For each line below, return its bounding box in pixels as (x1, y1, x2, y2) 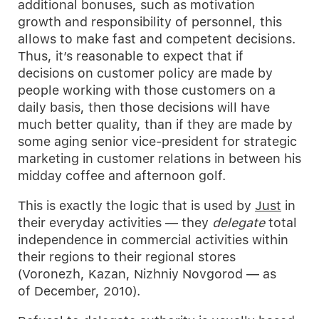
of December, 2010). (18, 283, 140, 298)
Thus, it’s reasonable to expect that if (18, 48, 244, 63)
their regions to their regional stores (18, 249, 236, 264)
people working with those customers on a (18, 83, 276, 98)
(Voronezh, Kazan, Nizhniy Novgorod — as (18, 266, 276, 281)
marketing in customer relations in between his (18, 151, 301, 166)
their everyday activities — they (18, 215, 212, 230)
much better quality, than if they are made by (18, 117, 293, 132)
